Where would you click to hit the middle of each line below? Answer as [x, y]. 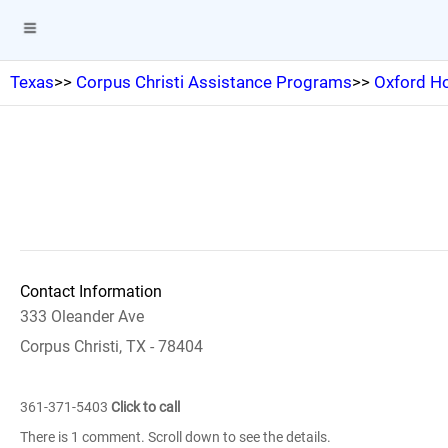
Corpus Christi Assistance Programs [214, 82]
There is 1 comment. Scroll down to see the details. [175, 437]
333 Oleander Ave [82, 316]
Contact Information [91, 291]
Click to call [145, 407]
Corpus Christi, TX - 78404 [111, 346]
